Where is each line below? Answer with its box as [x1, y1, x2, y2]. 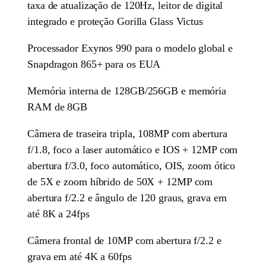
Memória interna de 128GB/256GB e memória [27, 85, 227, 97]
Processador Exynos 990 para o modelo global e [27, 42, 233, 55]
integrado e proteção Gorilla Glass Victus [27, 15, 203, 28]
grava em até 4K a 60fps [27, 251, 132, 263]
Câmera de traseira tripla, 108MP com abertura [27, 128, 227, 140]
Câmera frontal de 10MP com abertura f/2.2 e [27, 235, 221, 247]
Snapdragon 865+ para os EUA [27, 58, 161, 71]
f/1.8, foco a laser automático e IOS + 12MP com [27, 144, 238, 156]
